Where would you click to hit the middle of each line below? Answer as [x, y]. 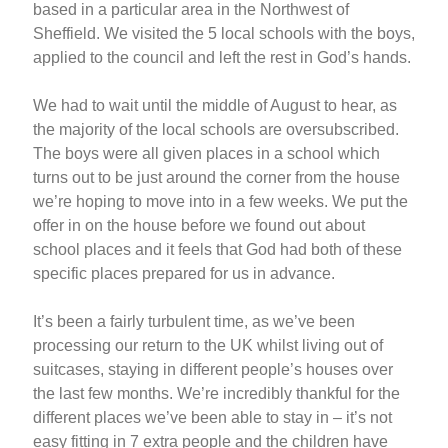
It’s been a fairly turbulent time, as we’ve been [194, 321]
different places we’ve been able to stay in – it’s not [212, 417]
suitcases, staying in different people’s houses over [213, 369]
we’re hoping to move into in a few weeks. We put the [220, 201]
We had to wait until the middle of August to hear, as [215, 105]
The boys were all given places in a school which [206, 153]
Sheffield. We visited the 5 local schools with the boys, [224, 33]
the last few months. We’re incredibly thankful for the [216, 393]
